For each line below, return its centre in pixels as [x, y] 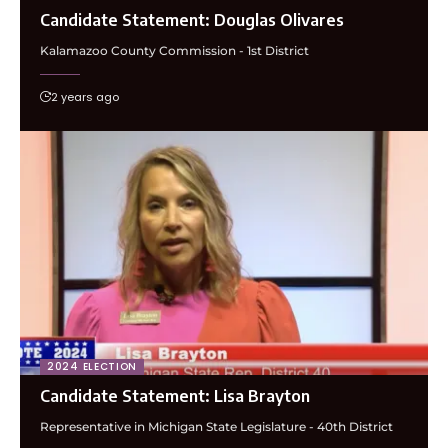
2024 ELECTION [92, 367]
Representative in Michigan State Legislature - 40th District [216, 427]
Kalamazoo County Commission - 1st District [174, 50]
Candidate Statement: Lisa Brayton [175, 396]
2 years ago [85, 96]
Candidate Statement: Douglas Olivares [192, 19]
